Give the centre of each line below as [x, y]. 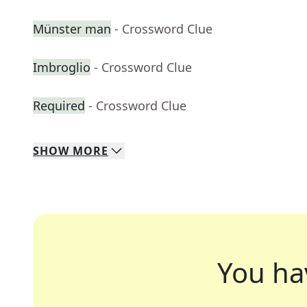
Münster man [72, 29]
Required [59, 106]
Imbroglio [62, 67]
